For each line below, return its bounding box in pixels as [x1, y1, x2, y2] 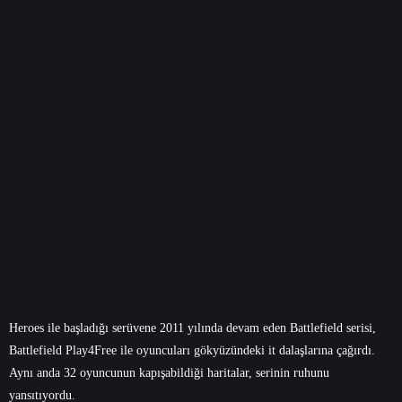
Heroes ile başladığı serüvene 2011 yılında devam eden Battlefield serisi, [9, 320, 376, 335]
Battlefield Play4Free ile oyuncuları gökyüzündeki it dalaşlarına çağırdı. [9, 343, 375, 357]
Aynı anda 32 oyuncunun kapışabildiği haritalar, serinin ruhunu [9, 365, 329, 380]
